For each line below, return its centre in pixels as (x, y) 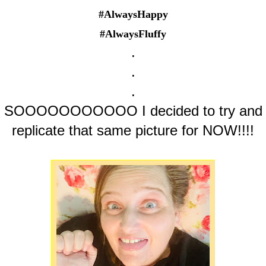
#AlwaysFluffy (133, 34)
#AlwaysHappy (133, 15)
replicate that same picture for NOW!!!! (133, 131)
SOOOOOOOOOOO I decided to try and (133, 111)
